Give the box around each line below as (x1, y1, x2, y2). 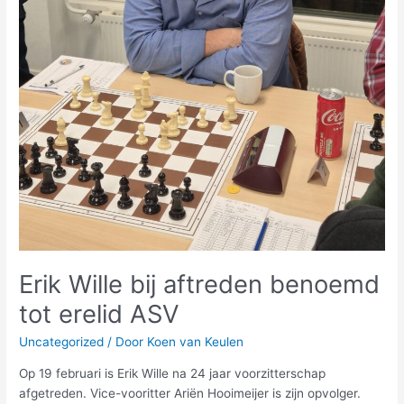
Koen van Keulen (147, 335, 244, 350)
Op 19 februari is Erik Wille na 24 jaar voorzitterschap (19, 365, 326, 381)
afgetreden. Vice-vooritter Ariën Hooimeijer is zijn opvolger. (19, 385, 362, 400)
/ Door (104, 335, 148, 350)
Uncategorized (19, 335, 105, 350)
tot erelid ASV (19, 298, 180, 329)
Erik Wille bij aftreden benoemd (19, 268, 381, 299)
